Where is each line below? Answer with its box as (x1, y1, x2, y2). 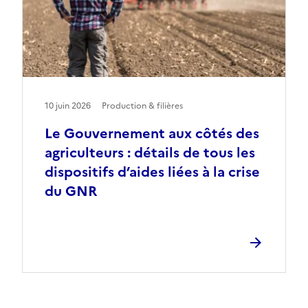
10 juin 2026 (45, 99, 91, 112)
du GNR (45, 180, 97, 201)
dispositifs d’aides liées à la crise (45, 161, 260, 182)
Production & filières (102, 99, 183, 112)
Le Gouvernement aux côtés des (45, 122, 259, 144)
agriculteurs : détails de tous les (45, 142, 255, 163)
